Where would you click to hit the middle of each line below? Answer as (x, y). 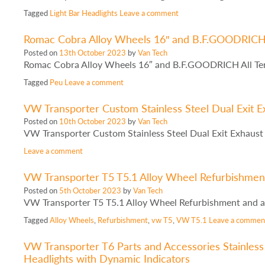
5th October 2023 (91, 190)
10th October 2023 (93, 121)
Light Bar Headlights (84, 13)
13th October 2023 (93, 52)
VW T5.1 (192, 219)
